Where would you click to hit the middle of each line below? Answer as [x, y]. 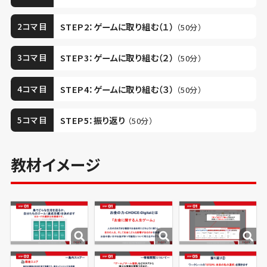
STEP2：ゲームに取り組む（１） [117, 26]
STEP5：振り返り [93, 120]
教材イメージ [55, 164]
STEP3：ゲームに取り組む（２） [117, 58]
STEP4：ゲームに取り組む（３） [117, 89]
